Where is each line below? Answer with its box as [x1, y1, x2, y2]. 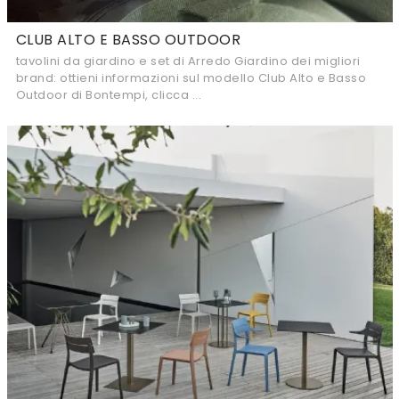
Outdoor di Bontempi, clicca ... [15, 86, 201, 103]
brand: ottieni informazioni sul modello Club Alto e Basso [15, 69, 366, 86]
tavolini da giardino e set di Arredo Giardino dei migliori [15, 53, 361, 69]
